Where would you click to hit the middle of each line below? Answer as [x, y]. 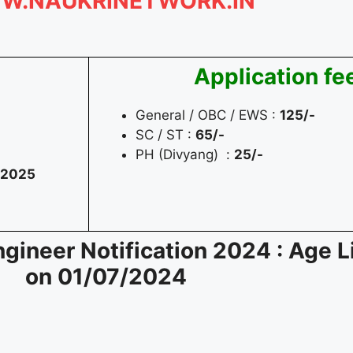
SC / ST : [165, 135]
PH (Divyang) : [185, 155]
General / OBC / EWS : [208, 115]
